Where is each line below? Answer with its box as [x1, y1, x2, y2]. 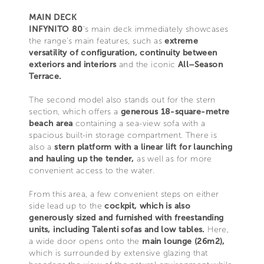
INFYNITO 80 [29, 24, 83, 34]
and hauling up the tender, [29, 153, 134, 164]
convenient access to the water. [29, 165, 155, 176]
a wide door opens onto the [29, 236, 143, 246]
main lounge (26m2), [142, 236, 225, 246]
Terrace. [29, 71, 62, 81]
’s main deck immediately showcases [82, 24, 229, 34]
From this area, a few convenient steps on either [29, 189, 219, 199]
